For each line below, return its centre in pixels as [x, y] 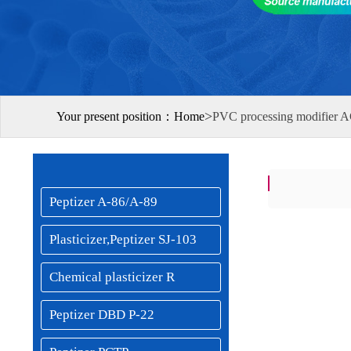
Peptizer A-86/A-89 [103, 202]
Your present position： [115, 116]
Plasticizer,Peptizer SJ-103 [123, 239]
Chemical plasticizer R [112, 277]
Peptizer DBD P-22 [102, 315]
